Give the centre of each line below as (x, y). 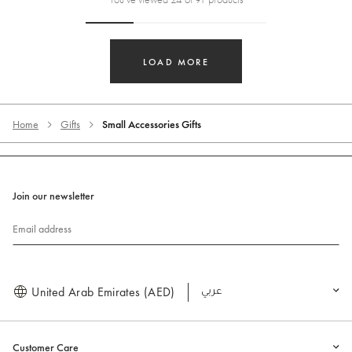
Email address (42, 228)
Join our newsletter (53, 195)
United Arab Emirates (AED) (102, 291)
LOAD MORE (176, 62)
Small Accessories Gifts (152, 124)
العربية (219, 291)
